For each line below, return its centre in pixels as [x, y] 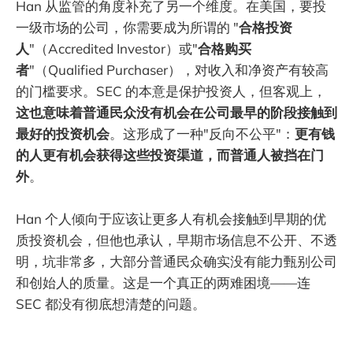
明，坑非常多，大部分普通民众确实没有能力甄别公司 [176, 262]
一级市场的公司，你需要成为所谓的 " [127, 28]
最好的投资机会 [63, 134]
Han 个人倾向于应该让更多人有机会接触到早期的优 [171, 219]
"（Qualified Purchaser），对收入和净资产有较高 [179, 70]
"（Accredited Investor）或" [113, 49]
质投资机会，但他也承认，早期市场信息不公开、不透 [176, 240]
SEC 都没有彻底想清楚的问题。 [111, 304]
